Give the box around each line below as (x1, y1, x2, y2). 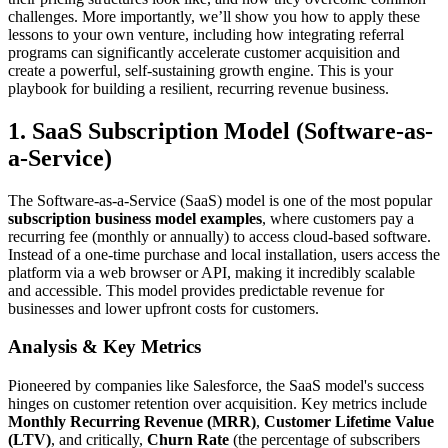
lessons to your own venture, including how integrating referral (8, 25, 404, 43)
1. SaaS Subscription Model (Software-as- (8, 117, 433, 144)
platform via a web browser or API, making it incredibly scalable (8, 263, 415, 281)
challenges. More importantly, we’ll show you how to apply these (8, 7, 420, 25)
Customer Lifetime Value (264, 412, 434, 430)
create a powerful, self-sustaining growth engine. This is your (8, 61, 393, 79)
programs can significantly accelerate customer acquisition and (8, 43, 400, 61)
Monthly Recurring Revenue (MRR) (8, 412, 256, 430)
